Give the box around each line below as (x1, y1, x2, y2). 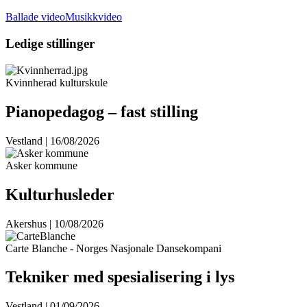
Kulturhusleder (5, 185, 114, 204)
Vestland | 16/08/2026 (5, 134, 99, 147)
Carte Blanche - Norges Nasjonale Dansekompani (5, 242, 221, 254)
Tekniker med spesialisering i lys (5, 268, 234, 286)
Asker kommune (5, 159, 77, 171)
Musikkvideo (65, 11, 122, 23)
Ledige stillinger (5, 36, 95, 51)
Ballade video (5, 11, 65, 23)
